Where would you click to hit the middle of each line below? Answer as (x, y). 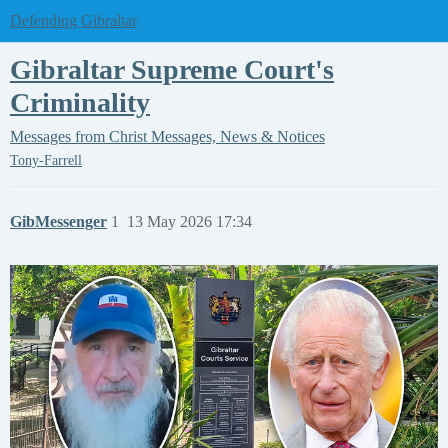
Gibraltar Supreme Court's (172, 69)
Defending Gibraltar (73, 20)
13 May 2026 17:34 (189, 222)
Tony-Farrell (46, 161)
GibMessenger (58, 222)
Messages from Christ (78, 136)
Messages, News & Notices (238, 136)
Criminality (80, 102)
